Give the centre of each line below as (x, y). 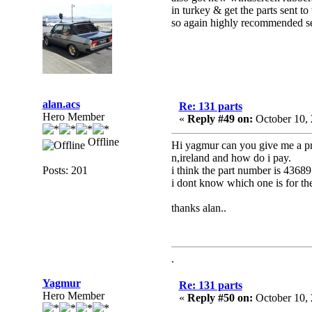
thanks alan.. (198, 208)
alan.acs (61, 104)
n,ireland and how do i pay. (231, 158)
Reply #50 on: (220, 298)
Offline (102, 142)
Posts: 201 (65, 170)
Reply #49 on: (220, 119)
